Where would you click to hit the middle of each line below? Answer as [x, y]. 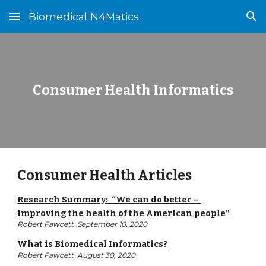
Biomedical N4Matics [84, 16]
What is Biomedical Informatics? [93, 244]
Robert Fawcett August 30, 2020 [77, 255]
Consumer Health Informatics [133, 91]
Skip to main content [52, 22]
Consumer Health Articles [105, 175]
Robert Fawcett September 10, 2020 [83, 224]
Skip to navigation [219, 22]
